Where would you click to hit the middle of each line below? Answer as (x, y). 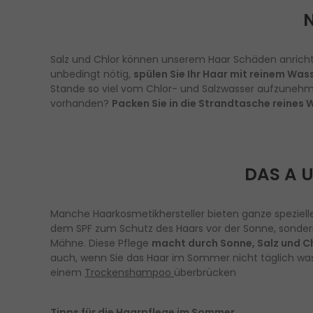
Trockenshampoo (129, 273)
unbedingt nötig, (92, 74)
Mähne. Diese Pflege (101, 243)
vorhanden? (81, 103)
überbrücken (205, 273)
